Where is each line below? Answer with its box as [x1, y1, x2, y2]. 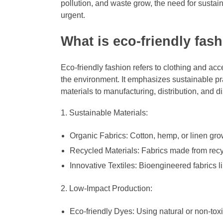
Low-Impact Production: [69, 184, 153, 193]
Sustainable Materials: [69, 108, 148, 117]
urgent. [61, 11, 86, 20]
